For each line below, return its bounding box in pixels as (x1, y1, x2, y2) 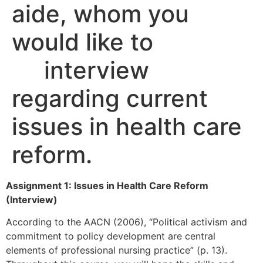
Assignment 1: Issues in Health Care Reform (6, 180, 208, 191)
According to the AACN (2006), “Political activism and (6, 216, 247, 228)
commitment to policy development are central (6, 230, 215, 242)
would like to (12, 28, 153, 56)
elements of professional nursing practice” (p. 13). (6, 244, 227, 257)
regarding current (12, 84, 208, 113)
